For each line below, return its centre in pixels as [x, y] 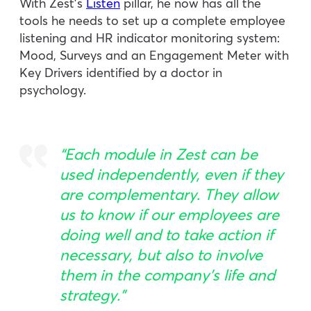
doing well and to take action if [167, 235]
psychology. [53, 90]
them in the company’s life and [167, 275]
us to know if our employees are [169, 215]
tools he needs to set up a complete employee [152, 21]
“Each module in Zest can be [159, 154]
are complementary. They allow [169, 195]
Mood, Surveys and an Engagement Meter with [154, 56]
